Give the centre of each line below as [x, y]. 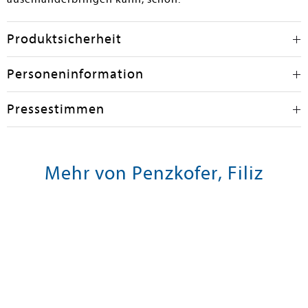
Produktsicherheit [64, 39]
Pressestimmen [56, 109]
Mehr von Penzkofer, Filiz [154, 173]
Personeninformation [75, 74]
